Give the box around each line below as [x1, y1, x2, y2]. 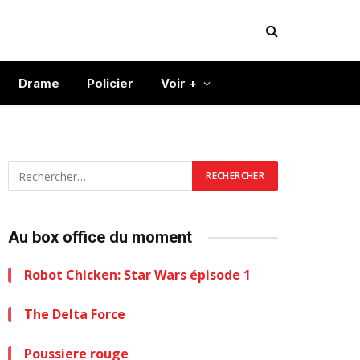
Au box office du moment [8, 227, 192, 247]
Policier [87, 75, 133, 91]
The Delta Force [24, 305, 125, 323]
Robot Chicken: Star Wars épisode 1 [24, 266, 251, 284]
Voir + [161, 75, 197, 91]
